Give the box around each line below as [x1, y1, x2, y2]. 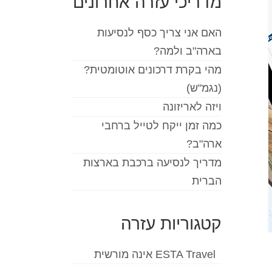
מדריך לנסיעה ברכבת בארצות [83, 157, 222, 169]
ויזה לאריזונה [162, 101, 222, 114]
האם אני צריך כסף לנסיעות [97, 27, 222, 39]
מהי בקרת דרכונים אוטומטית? [83, 64, 222, 76]
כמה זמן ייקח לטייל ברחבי [101, 120, 222, 132]
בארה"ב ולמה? [153, 45, 222, 58]
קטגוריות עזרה [120, 214, 222, 234]
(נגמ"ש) [186, 82, 222, 95]
